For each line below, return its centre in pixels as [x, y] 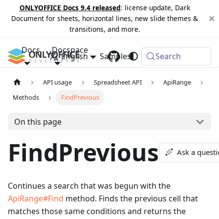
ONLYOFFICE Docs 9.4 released [70, 8]
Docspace [70, 50]
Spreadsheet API [118, 82]
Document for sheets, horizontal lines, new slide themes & [105, 18]
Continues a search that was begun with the [89, 186]
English [74, 56]
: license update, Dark [155, 8]
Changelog [163, 56]
